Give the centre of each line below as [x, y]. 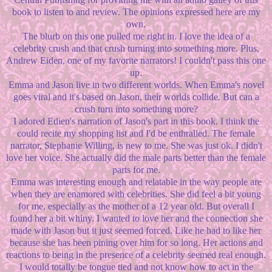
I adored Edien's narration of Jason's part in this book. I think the [136, 121]
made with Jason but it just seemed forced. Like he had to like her [136, 231]
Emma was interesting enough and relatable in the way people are [136, 182]
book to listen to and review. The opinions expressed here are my [136, 12]
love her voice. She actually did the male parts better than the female [136, 158]
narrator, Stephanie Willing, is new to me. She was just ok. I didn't [136, 146]
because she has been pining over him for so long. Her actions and [136, 243]
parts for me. [136, 170]
